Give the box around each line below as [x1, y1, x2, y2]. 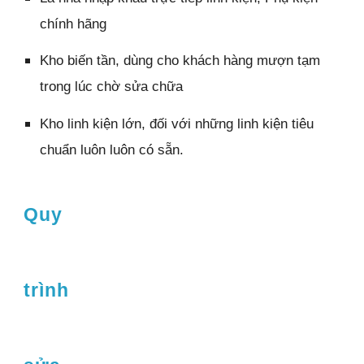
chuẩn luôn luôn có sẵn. [40, 141, 184, 158]
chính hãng [40, 15, 111, 32]
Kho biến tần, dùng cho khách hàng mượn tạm [40, 52, 321, 69]
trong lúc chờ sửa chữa [40, 78, 184, 95]
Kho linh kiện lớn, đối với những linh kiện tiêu [40, 115, 314, 132]
